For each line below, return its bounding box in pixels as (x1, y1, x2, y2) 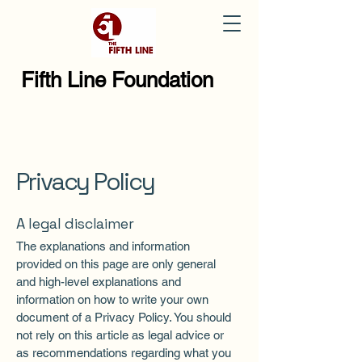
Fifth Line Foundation (21, 68, 213, 92)
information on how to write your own (16, 293, 208, 306)
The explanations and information (16, 239, 190, 253)
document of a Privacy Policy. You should (16, 310, 231, 324)
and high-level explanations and (16, 275, 181, 288)
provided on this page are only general (16, 257, 216, 271)
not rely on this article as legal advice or (16, 328, 224, 342)
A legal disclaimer (16, 214, 134, 233)
